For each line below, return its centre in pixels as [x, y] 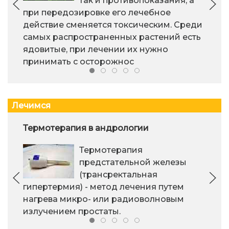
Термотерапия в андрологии [86, 128]
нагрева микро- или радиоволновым [104, 199]
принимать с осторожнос [78, 62]
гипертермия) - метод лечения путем [104, 187]
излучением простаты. [72, 211]
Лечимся [31, 105]
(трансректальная [118, 174]
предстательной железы [133, 162]
